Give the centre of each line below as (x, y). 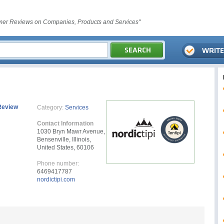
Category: (50, 107)
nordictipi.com (56, 179)
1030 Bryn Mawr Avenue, (71, 131)
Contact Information (65, 123)
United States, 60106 (65, 147)
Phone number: (58, 163)
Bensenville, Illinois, (64, 139)
